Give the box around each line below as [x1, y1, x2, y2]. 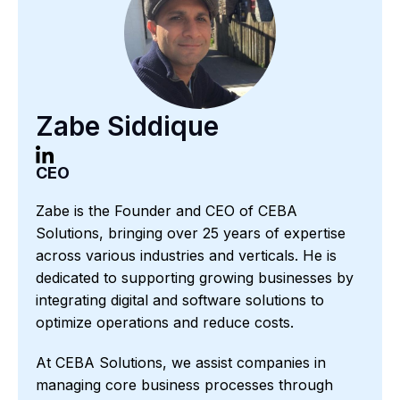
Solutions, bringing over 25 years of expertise [36, 223, 346, 242]
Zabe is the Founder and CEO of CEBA [36, 201, 297, 220]
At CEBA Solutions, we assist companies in [36, 353, 326, 371]
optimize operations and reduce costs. [36, 312, 294, 331]
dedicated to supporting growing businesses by [36, 268, 354, 287]
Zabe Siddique [36, 109, 219, 142]
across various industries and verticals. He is [36, 246, 337, 264]
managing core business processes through [36, 375, 333, 394]
